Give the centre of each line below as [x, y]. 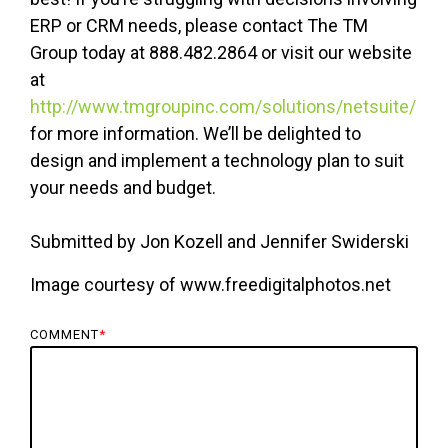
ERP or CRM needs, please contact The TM [199, 26]
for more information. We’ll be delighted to [195, 134]
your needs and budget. [123, 188]
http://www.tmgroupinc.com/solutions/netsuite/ [223, 107]
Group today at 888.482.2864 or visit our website [221, 53]
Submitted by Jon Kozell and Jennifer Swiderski [219, 242]
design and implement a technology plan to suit [217, 161]
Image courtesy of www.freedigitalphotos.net [210, 285]
